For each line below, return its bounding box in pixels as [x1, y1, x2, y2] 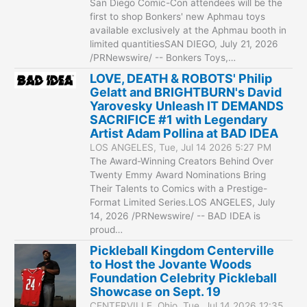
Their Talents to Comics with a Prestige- [90, 182, 268, 194]
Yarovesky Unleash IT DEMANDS [90, 98, 284, 113]
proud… [90, 223, 123, 235]
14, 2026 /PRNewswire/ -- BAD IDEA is [90, 210, 261, 221]
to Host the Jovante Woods [90, 256, 252, 271]
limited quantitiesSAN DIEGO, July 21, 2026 [90, 38, 279, 49]
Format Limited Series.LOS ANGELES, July [90, 196, 276, 208]
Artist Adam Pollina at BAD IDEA [90, 125, 279, 140]
